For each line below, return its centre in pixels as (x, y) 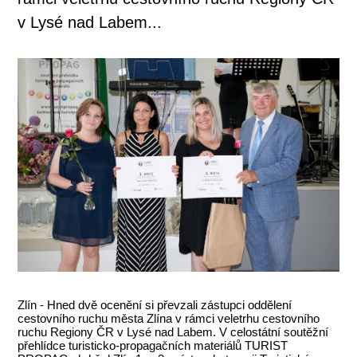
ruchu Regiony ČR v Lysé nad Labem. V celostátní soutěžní (173, 332)
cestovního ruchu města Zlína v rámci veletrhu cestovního (169, 319)
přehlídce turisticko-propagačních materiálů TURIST (153, 346)
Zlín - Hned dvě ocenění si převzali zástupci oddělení (155, 305)
